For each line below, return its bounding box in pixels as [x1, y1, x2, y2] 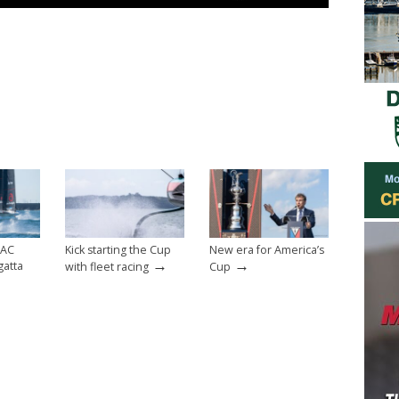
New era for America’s [209, 241, 324, 257]
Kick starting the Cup [65, 241, 171, 257]
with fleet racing [65, 258, 149, 274]
